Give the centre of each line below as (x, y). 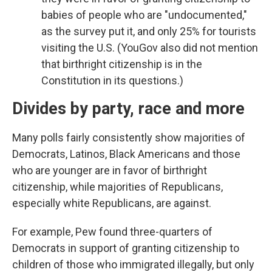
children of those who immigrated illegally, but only (133, 264)
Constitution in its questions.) (114, 80)
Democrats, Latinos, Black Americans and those (126, 154)
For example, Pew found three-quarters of (112, 231)
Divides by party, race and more (128, 108)
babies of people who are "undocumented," (144, 15)
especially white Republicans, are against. (112, 203)
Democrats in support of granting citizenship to (126, 248)
